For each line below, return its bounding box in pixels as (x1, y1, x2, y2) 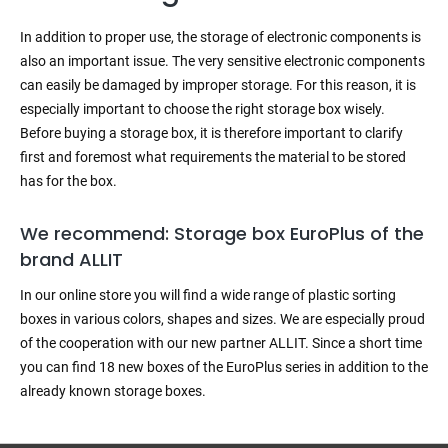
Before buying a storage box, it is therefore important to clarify (20, 125, 403, 142)
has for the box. (20, 173, 117, 190)
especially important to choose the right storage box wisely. (20, 101, 385, 118)
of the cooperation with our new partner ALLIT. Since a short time (20, 335, 422, 352)
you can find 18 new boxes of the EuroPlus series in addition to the (20, 359, 428, 376)
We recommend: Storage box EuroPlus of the (20, 221, 424, 247)
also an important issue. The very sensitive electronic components (20, 53, 425, 70)
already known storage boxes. (20, 383, 206, 400)
